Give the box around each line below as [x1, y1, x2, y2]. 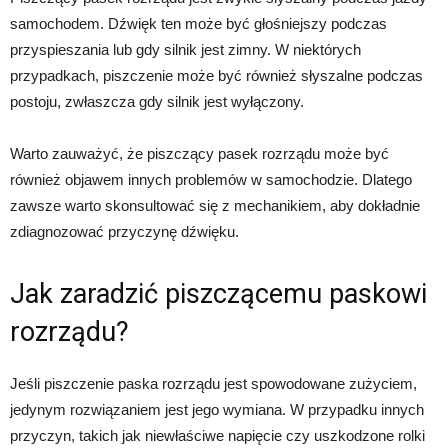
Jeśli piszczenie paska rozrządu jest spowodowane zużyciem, [10, 374, 417, 392]
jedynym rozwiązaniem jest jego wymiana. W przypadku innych [10, 400, 424, 418]
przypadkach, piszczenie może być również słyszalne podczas [10, 66, 423, 84]
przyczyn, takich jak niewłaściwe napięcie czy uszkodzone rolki [10, 426, 425, 444]
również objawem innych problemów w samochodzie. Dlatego [10, 170, 412, 188]
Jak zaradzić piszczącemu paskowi [10, 277, 427, 310]
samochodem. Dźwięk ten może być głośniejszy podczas [10, 14, 387, 32]
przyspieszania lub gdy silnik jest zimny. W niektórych [10, 40, 361, 58]
